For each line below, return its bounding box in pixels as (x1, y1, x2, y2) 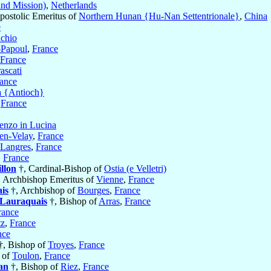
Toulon (12, 250, 39, 261)
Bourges (77, 185, 109, 196)
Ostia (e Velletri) (104, 163, 166, 174)
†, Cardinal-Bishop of (16, 163, 104, 174)
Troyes (48, 240, 74, 250)
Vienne (96, 174, 123, 185)
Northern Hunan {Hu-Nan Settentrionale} (79, 11, 240, 22)
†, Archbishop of (8, 185, 77, 196)
